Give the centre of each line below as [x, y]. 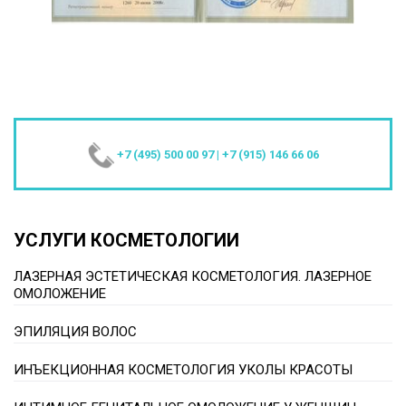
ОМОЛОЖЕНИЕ [60, 294]
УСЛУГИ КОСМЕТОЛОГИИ [126, 241]
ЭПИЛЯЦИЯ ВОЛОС [75, 332]
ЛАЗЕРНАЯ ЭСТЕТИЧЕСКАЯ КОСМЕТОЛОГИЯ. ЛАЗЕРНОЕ [193, 277]
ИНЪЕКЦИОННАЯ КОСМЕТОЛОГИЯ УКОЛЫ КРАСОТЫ [295, 370]
